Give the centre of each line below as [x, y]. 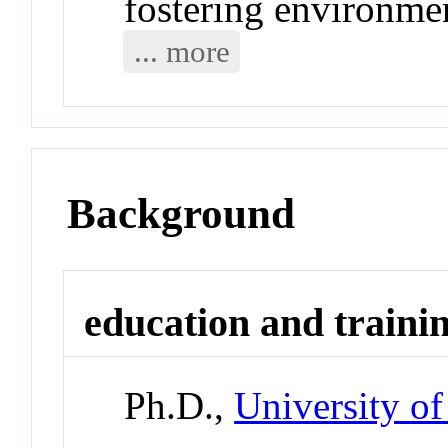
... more [181, 51]
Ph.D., [179, 406]
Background [181, 213]
